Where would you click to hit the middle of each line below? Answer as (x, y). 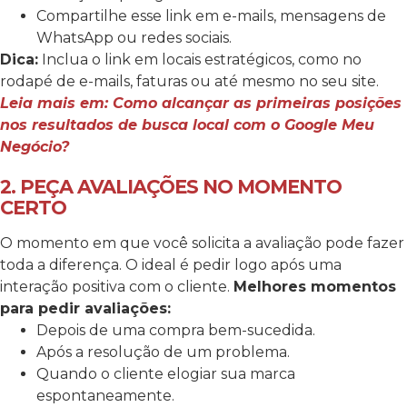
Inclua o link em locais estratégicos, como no (200, 60)
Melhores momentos (315, 287)
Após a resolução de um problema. (163, 352)
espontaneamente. (105, 396)
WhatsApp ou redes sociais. (134, 38)
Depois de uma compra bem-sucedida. (176, 331)
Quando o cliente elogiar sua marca (166, 374)
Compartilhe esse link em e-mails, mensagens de (211, 16)
